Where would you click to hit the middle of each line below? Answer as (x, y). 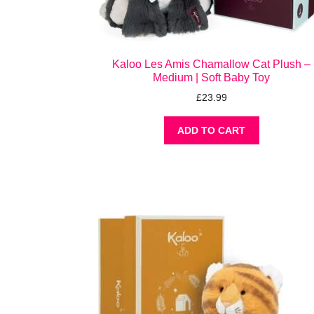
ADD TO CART (212, 131)
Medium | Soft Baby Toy (212, 77)
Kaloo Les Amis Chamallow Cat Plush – (212, 64)
